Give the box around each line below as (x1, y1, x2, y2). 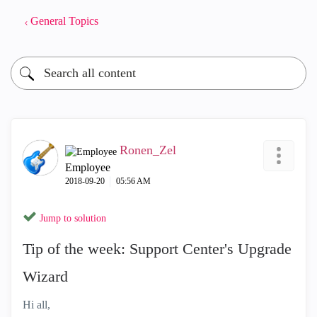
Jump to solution (40, 213, 106, 224)
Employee (65, 161, 110, 173)
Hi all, (23, 299, 53, 311)
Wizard (23, 267, 68, 285)
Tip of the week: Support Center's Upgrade (23, 240, 292, 258)
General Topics (30, 15, 98, 27)
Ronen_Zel (120, 143, 176, 157)
